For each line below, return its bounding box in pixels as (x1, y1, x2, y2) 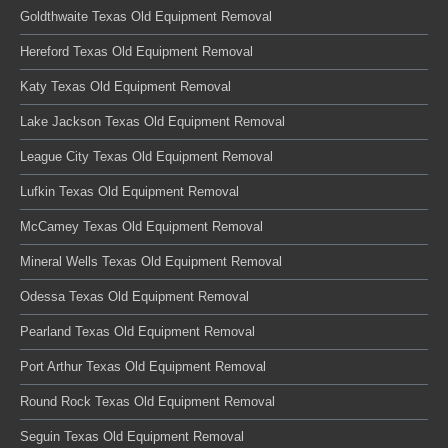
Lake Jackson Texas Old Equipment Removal (20, 114, 285, 129)
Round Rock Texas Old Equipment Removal (20, 394, 275, 409)
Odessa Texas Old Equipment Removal (20, 289, 249, 304)
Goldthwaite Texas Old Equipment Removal (20, 9, 272, 24)
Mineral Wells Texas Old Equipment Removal (20, 254, 282, 269)
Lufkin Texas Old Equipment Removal (20, 184, 239, 199)
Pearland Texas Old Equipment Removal (20, 324, 255, 339)
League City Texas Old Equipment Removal (20, 149, 273, 164)
